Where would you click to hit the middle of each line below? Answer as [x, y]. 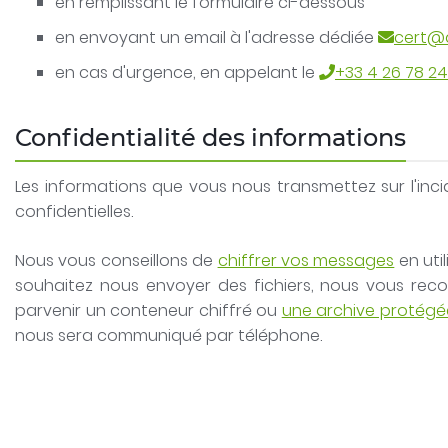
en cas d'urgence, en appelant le [187, 72]
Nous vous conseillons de [116, 260]
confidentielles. [74, 211]
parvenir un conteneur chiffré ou [148, 310]
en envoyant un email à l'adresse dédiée [216, 37]
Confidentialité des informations [210, 137]
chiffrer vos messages [306, 260]
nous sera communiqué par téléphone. [168, 335]
